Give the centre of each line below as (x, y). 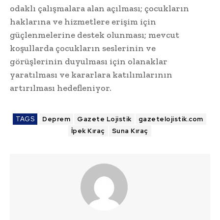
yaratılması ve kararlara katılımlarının (91, 75)
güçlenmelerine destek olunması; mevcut (95, 35)
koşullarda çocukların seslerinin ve (83, 48)
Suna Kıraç (130, 131)
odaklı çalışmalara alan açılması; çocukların (99, 9)
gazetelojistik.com (171, 119)
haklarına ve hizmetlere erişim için (83, 22)
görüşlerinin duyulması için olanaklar (89, 62)
